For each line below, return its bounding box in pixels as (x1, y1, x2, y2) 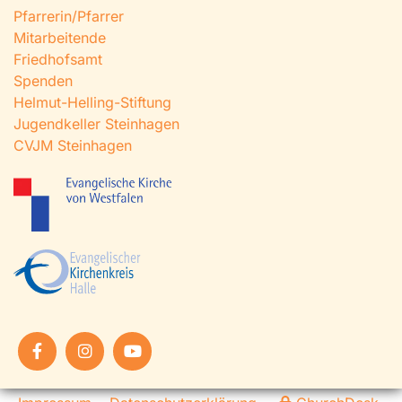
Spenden (13, 71, 73, 90)
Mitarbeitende (13, 28, 106, 47)
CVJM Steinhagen (13, 135, 132, 154)
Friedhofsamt (13, 49, 102, 68)
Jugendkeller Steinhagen (13, 114, 179, 133)
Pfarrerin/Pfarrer (13, 6, 124, 25)
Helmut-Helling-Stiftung (13, 92, 171, 111)
